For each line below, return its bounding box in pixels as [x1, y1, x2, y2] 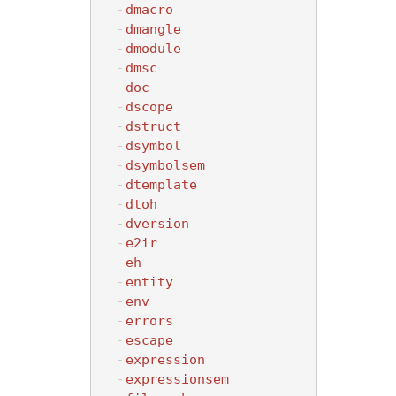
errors [126, 312, 173, 329]
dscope [126, 98, 173, 115]
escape [126, 331, 173, 348]
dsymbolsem [126, 156, 205, 173]
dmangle [126, 20, 181, 37]
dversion [126, 215, 189, 232]
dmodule [126, 40, 181, 57]
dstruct [126, 118, 181, 134]
